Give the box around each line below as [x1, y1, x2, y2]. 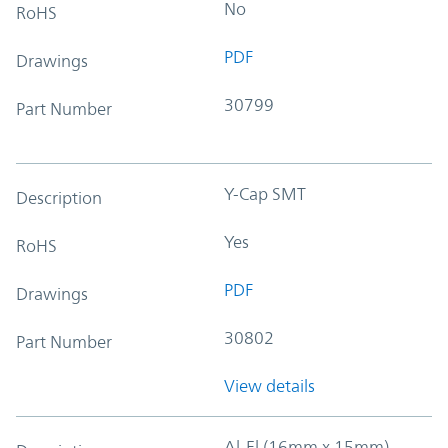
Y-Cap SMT [224, 183, 306, 204]
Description [16, 187, 102, 208]
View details [224, 375, 315, 396]
